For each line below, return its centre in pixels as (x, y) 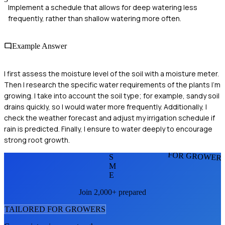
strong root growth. (37, 140)
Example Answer (39, 46)
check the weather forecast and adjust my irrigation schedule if (109, 118)
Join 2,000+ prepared (113, 192)
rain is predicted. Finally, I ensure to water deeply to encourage (108, 129)
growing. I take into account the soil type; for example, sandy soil (112, 96)
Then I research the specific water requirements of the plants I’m (112, 85)
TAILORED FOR (35, 209)
